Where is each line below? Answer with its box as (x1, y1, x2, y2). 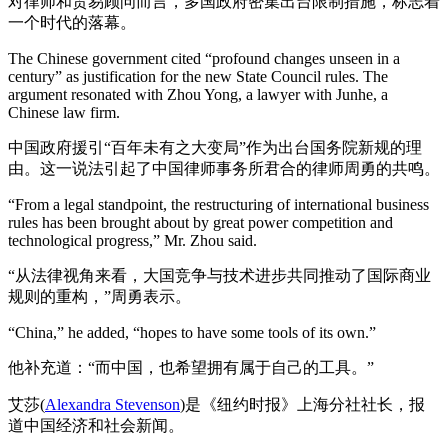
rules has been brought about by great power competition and (8, 214, 393, 231)
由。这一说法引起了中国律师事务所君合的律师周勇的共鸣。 (8, 160, 440, 177)
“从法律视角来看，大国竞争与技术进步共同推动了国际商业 (8, 267, 431, 284)
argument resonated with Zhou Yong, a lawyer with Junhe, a (8, 86, 388, 103)
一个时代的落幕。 (8, 14, 136, 31)
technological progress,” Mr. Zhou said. (8, 232, 257, 249)
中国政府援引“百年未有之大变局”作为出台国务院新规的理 (8, 139, 422, 156)
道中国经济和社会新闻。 (8, 417, 184, 434)
